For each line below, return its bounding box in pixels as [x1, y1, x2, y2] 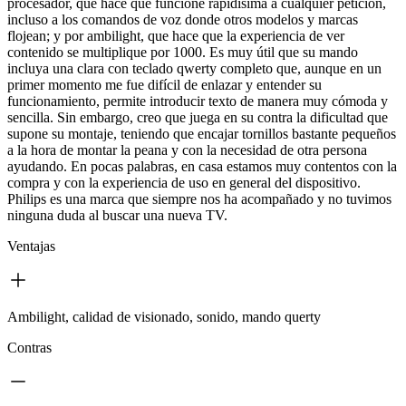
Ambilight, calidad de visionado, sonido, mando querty [7, 308, 321, 324]
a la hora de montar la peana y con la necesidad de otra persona [7, 141, 367, 158]
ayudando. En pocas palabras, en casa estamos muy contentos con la [7, 158, 397, 174]
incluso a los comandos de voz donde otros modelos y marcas [7, 11, 358, 27]
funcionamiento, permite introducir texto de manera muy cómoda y [7, 92, 388, 109]
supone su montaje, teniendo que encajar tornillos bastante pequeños [7, 125, 396, 141]
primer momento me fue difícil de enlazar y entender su [7, 76, 322, 92]
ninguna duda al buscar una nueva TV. [7, 207, 227, 223]
